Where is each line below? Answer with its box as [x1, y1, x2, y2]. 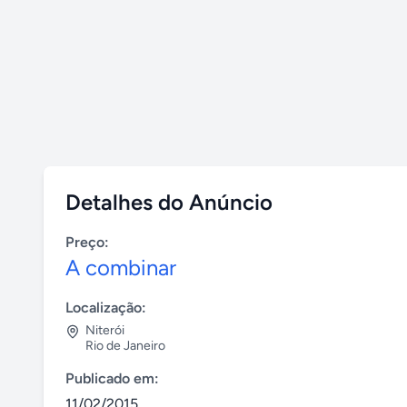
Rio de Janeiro [85, 338, 165, 353]
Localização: [65, 299, 146, 316]
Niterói [85, 323, 124, 338]
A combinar [65, 254, 176, 281]
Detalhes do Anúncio [65, 189, 273, 215]
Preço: [65, 233, 109, 251]
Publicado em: [65, 370, 159, 387]
